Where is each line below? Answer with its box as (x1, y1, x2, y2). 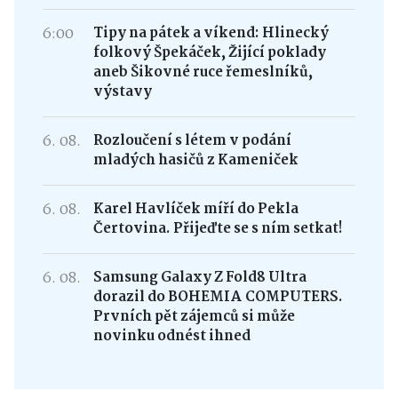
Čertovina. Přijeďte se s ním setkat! (92, 217, 343, 240)
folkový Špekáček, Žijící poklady (92, 41, 326, 64)
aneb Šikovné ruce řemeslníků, (92, 60, 313, 84)
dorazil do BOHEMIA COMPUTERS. (92, 285, 343, 308)
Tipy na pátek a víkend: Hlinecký (92, 21, 329, 44)
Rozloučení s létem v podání (92, 129, 291, 152)
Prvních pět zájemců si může (92, 305, 295, 328)
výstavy (92, 80, 152, 103)
